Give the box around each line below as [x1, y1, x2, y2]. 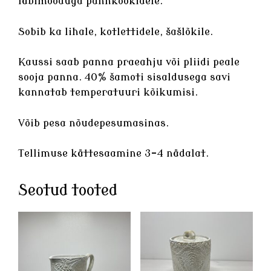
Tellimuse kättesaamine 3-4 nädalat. [18, 148, 209, 160]
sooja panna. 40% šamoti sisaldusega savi [18, 71, 230, 83]
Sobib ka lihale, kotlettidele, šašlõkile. [18, 25, 213, 38]
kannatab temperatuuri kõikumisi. [18, 87, 198, 99]
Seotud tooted [18, 182, 117, 200]
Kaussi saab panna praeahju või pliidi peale [18, 56, 240, 68]
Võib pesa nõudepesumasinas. [18, 117, 169, 129]
